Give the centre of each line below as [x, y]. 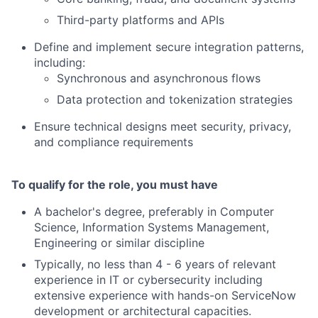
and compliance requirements [114, 142]
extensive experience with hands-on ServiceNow [165, 295]
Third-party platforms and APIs [141, 20]
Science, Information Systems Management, [152, 227]
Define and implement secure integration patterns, [169, 47]
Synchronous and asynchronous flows [159, 78]
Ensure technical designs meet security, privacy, [163, 126]
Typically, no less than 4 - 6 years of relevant [155, 264]
